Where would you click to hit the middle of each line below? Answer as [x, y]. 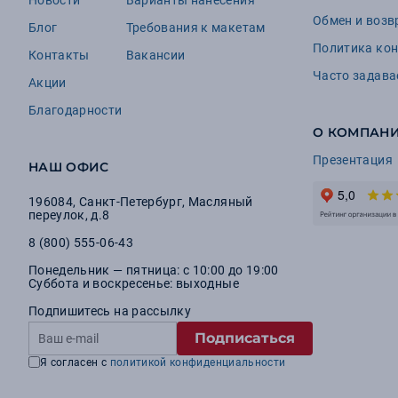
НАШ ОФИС [69, 167]
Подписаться [245, 338]
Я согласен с [75, 362]
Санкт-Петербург [131, 202]
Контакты [59, 55]
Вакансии [155, 55]
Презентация [353, 160]
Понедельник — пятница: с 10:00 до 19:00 [154, 270]
